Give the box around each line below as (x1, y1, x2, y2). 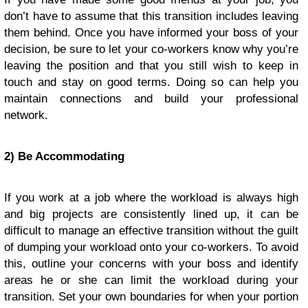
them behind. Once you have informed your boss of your (4, 26, 298, 39)
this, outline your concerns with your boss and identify (4, 257, 298, 270)
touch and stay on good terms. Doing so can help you (4, 76, 298, 89)
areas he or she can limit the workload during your (4, 274, 298, 287)
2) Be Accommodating (4, 150, 124, 163)
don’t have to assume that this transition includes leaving (4, 10, 298, 23)
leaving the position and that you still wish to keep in (4, 59, 298, 72)
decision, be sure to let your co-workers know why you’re (4, 43, 298, 56)
